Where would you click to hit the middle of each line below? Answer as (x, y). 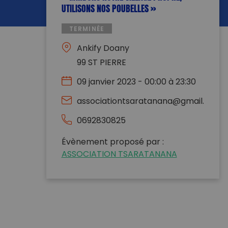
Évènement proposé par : (112, 142)
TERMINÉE (87, 29)
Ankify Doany (103, 49)
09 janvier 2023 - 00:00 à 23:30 (136, 82)
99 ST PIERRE (101, 63)
